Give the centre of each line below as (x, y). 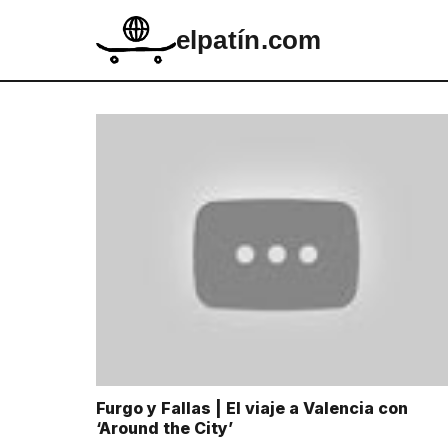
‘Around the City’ (164, 427)
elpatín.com (248, 40)
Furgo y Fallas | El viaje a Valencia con (252, 407)
